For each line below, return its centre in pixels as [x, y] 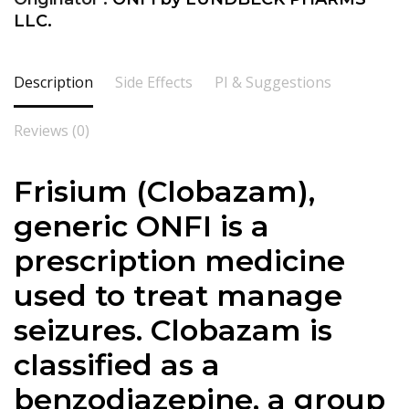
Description [53, 82]
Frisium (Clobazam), [164, 191]
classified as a [117, 364]
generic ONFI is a [142, 225]
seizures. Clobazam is [173, 330]
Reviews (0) [52, 130]
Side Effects [154, 82]
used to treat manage [178, 295]
